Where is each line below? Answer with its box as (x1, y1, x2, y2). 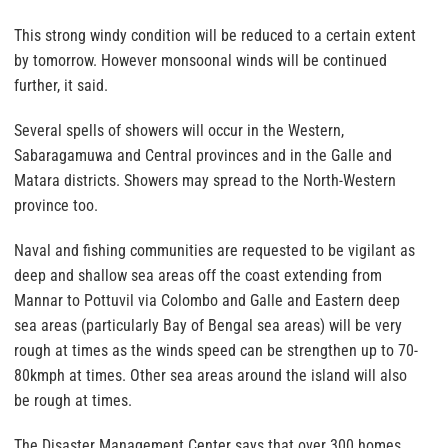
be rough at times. (14, 391, 132, 411)
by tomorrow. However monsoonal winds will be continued (14, 51, 387, 71)
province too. (14, 196, 98, 216)
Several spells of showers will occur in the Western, (14, 121, 344, 141)
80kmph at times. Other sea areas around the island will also (14, 366, 407, 386)
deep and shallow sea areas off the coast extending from (14, 266, 382, 286)
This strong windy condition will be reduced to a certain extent (14, 26, 416, 46)
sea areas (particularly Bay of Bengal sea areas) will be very (14, 316, 402, 336)
